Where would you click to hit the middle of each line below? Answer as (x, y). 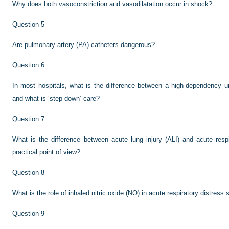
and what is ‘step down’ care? (56, 98)
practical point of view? (46, 152)
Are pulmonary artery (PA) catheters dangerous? (84, 45)
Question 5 (28, 24)
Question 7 (28, 119)
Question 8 (28, 173)
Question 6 (28, 65)
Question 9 (28, 213)
